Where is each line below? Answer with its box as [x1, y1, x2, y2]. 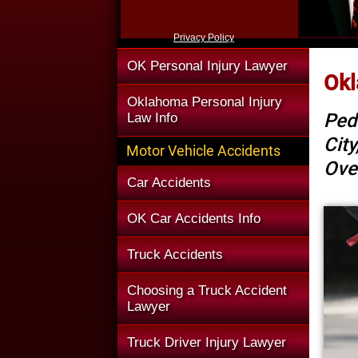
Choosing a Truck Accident [127, 283, 287, 298]
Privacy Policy [173, 32, 234, 43]
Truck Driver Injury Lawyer [127, 335, 286, 350]
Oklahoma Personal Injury [127, 94, 282, 109]
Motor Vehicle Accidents [126, 143, 280, 159]
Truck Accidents [127, 247, 223, 262]
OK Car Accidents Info [127, 211, 261, 226]
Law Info [127, 110, 177, 125]
